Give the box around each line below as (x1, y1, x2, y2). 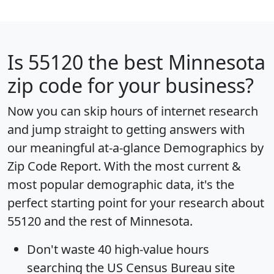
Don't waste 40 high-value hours (27, 241, 209, 258)
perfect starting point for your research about (7, 194, 264, 212)
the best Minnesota (83, 49, 265, 76)
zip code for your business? (7, 72, 254, 99)
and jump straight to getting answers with (7, 121, 245, 138)
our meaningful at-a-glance (7, 139, 163, 157)
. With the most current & (98, 158, 241, 175)
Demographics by (163, 139, 264, 157)
